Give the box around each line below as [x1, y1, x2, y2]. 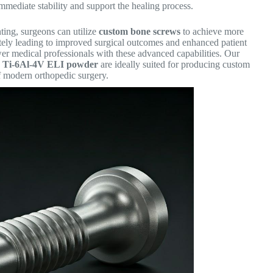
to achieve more [180, 26, 244, 37]
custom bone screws [99, 26, 181, 37]
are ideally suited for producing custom [98, 58, 250, 69]
